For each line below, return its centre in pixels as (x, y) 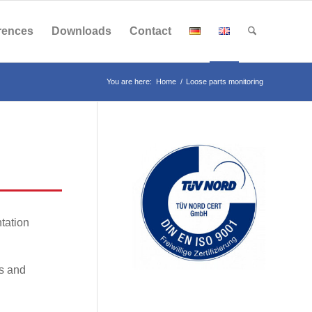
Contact (150, 31)
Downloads (81, 31)
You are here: (129, 81)
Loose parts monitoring (225, 81)
